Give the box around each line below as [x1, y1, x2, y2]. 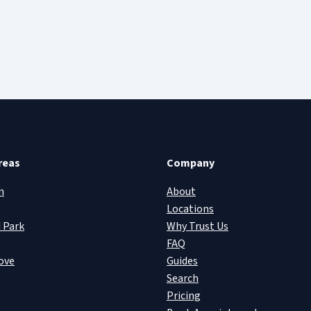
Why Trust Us [167, 218, 228, 234]
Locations [167, 201, 214, 217]
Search [167, 270, 199, 286]
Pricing [167, 287, 201, 303]
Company [167, 155, 215, 171]
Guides [167, 253, 198, 269]
